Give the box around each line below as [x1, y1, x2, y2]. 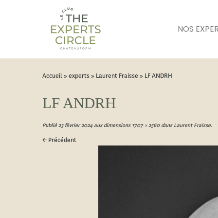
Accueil [42, 72, 62, 80]
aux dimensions [92, 122, 130, 129]
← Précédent [42, 136, 76, 144]
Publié [42, 122, 57, 129]
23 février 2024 [58, 122, 92, 129]
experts [69, 72, 90, 80]
